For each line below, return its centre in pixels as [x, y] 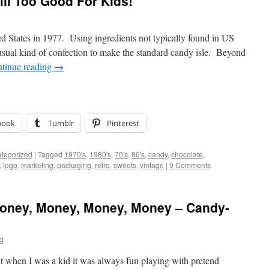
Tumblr [61, 123]
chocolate [187, 154]
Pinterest [123, 123]
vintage [152, 165]
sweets [125, 165]
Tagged [50, 154]
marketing [37, 165]
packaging [74, 165]
